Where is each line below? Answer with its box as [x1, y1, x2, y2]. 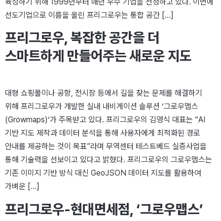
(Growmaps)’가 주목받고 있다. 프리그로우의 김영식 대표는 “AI [5, 115, 205, 125]
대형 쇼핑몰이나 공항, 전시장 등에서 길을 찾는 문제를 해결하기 [5, 88, 202, 98]
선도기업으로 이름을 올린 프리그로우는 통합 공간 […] [5, 10, 174, 20]
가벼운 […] [5, 182, 39, 191]
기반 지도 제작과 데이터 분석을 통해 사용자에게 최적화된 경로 [5, 128, 200, 138]
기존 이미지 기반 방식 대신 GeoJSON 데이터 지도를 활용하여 [5, 168, 201, 178]
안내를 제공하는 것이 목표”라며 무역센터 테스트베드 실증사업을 [5, 142, 207, 151]
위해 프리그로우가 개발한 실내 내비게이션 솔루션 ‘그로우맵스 [5, 102, 198, 111]
